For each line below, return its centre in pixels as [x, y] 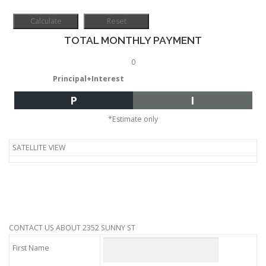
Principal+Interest [88, 79]
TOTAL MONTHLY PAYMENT [133, 40]
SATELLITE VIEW [39, 148]
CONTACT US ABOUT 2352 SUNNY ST [72, 228]
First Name [31, 248]
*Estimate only [133, 119]
